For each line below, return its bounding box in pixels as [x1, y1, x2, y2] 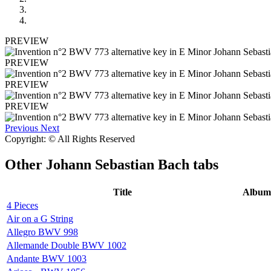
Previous [5, 122, 38, 133]
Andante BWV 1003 [7, 253, 87, 264]
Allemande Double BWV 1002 [7, 240, 126, 250]
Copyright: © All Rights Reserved [5, 133, 135, 144]
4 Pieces [7, 200, 38, 211]
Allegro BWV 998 [7, 226, 78, 237]
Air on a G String [7, 213, 73, 224]
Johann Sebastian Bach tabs [46, 156, 218, 172]
